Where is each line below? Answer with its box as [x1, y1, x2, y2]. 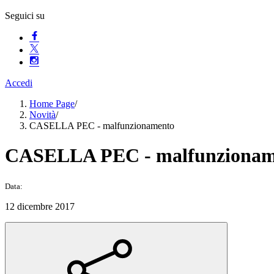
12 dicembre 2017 [5, 201, 75, 212]
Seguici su [5, 10, 45, 21]
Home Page [29, 98, 75, 109]
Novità [29, 109, 56, 120]
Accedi [5, 78, 32, 88]
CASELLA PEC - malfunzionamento [29, 120, 174, 131]
